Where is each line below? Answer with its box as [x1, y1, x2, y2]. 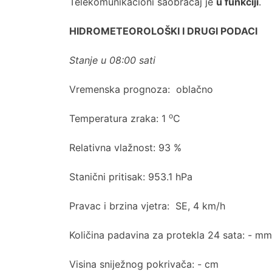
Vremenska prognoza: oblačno [69, 83, 213, 95]
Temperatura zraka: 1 [69, 112, 169, 124]
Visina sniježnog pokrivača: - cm [69, 258, 219, 270]
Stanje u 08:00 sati [69, 54, 155, 66]
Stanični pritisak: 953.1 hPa [69, 171, 192, 183]
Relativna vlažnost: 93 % [69, 141, 182, 154]
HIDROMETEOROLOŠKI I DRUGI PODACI [69, 25, 257, 37]
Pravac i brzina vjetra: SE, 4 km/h [69, 200, 225, 212]
